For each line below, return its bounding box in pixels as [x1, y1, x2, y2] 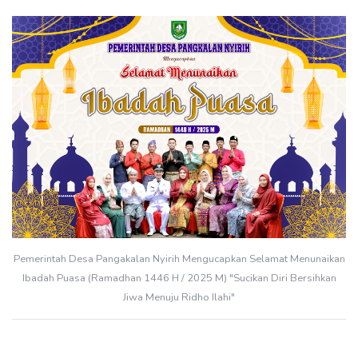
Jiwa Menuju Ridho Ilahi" [123, 290, 235, 305]
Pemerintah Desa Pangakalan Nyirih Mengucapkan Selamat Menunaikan [13, 252, 345, 267]
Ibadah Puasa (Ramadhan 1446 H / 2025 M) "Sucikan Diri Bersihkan [22, 271, 336, 286]
